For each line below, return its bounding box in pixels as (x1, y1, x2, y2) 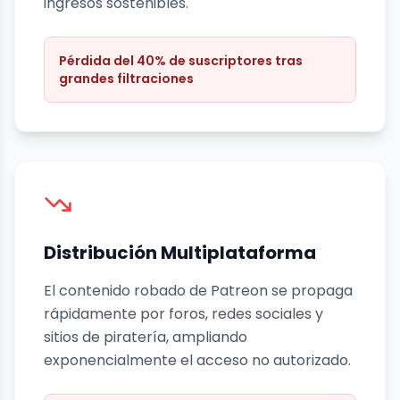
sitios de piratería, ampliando (44, 327, 247, 348)
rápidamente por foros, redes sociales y (44, 304, 323, 325)
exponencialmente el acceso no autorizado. (44, 350, 351, 371)
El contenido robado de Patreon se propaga (44, 280, 353, 302)
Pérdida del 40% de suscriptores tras (59, 52, 303, 71)
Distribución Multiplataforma (44, 240, 316, 266)
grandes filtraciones (59, 70, 194, 88)
